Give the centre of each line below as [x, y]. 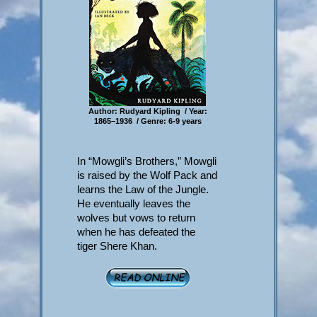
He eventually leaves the [134, 204]
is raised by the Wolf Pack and [148, 175]
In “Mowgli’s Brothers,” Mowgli [147, 161]
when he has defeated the [137, 232]
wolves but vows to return [137, 218]
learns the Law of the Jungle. [143, 190]
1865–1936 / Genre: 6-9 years [148, 121]
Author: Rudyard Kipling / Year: [148, 111]
